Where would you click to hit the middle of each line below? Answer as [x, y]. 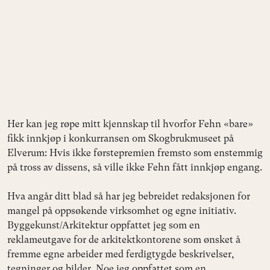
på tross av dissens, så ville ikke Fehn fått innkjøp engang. [135, 167]
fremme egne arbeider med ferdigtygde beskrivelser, [121, 254]
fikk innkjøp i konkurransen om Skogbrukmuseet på [121, 138]
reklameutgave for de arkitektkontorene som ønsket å [124, 239]
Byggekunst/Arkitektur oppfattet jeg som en [104, 225]
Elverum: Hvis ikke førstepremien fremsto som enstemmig [135, 152]
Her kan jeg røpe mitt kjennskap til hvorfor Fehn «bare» [130, 124]
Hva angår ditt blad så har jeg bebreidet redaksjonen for [129, 196]
